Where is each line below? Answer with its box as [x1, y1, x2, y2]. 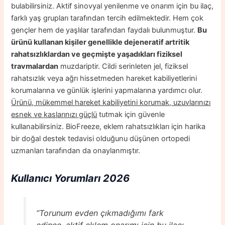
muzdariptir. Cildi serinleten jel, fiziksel [58, 61, 188, 71]
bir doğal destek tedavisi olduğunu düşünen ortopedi [11, 134, 190, 143]
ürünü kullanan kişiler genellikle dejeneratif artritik [11, 37, 190, 47]
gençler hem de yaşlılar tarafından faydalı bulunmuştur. [11, 25, 198, 35]
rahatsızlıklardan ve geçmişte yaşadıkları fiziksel [11, 49, 183, 59]
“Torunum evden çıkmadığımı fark [36, 207, 164, 218]
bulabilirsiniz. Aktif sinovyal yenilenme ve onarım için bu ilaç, [11, 1, 214, 11]
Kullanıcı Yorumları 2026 [11, 172, 130, 184]
